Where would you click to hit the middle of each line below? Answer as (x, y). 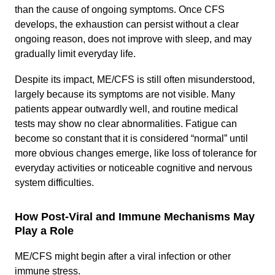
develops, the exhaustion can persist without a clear (127, 24)
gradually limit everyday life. (75, 54)
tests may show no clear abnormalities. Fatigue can (126, 124)
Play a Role (44, 231)
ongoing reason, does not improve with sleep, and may (133, 39)
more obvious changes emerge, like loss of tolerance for (136, 153)
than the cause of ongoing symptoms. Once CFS (120, 10)
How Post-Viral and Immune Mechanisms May (135, 217)
